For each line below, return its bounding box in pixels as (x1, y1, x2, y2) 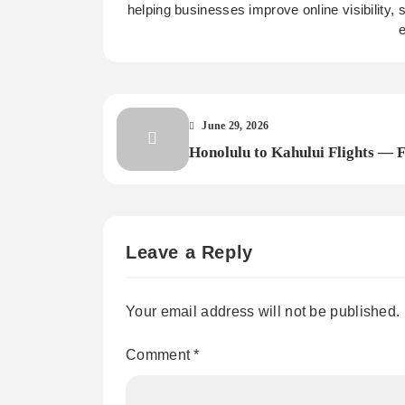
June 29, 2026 (202, 119, 269, 133)
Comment (126, 346, 194, 363)
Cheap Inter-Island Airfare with (189, 166, 402, 184)
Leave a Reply (126, 241, 253, 262)
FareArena (189, 189, 262, 207)
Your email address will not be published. (126, 303, 400, 319)
